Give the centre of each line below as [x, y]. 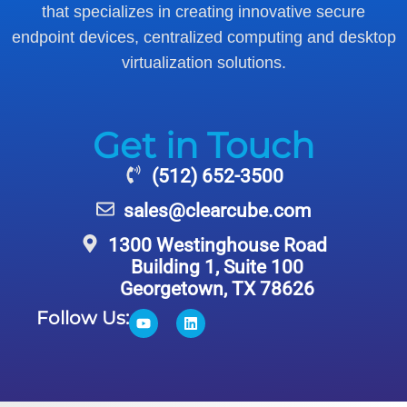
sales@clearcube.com [217, 210]
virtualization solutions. [203, 63]
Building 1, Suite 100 [217, 267]
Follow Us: [83, 318]
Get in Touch [203, 145]
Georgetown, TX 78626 [217, 288]
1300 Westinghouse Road [217, 245]
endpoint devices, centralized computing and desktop [203, 38]
